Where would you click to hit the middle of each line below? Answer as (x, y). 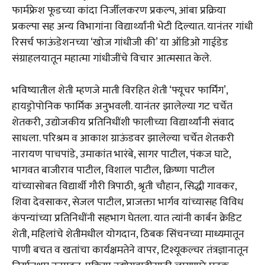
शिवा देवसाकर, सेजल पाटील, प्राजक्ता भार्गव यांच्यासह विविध (128, 203)
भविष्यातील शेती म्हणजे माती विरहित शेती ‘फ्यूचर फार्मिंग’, (120, 91)
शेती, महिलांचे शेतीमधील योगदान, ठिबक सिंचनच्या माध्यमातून (128, 235)
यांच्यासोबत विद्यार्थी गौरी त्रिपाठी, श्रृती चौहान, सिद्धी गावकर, (124, 187)
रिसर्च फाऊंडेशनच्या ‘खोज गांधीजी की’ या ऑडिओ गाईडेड (120, 43)
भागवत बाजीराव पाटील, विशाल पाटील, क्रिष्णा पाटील (113, 171)
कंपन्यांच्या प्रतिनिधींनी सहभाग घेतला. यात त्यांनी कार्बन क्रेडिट (127, 219)
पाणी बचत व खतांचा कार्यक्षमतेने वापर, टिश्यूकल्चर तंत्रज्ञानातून (130, 251)
